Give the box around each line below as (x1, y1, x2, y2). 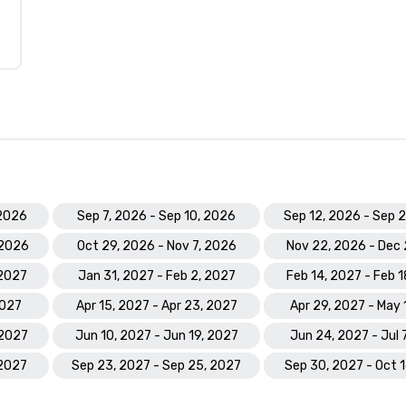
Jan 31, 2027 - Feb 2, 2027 (77, 268, 236, 284)
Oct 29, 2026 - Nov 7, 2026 (76, 238, 237, 254)
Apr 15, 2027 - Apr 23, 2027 (75, 298, 237, 314)
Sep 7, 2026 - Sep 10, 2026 (77, 208, 236, 224)
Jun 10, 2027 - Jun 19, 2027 (74, 328, 238, 343)
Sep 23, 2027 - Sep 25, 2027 (72, 358, 241, 373)
